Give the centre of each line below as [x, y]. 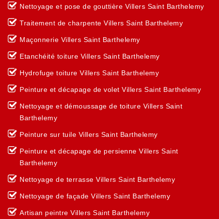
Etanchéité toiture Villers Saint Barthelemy [90, 56]
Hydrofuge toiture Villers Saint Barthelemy [89, 73]
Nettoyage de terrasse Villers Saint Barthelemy [97, 179]
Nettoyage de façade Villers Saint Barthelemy [95, 196]
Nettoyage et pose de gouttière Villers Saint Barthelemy [112, 6]
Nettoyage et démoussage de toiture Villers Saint [101, 106]
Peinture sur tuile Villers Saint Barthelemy [89, 134]
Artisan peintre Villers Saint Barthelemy [85, 213]
